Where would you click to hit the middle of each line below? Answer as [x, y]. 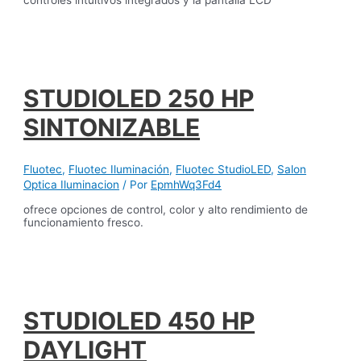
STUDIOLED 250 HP [139, 98]
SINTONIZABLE [112, 127]
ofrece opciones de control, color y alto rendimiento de [166, 210]
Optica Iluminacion [72, 184]
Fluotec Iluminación [119, 169]
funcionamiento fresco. [84, 223]
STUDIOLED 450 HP [139, 320]
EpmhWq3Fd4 [187, 184]
